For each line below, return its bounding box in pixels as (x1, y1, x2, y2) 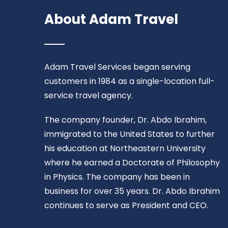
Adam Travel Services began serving (44, 61, 190, 73)
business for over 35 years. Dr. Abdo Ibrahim (44, 185, 220, 197)
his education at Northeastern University (44, 142, 206, 154)
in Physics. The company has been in (44, 171, 190, 183)
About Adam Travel (44, 10, 178, 28)
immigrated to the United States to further (44, 128, 215, 140)
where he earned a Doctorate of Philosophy (44, 157, 220, 168)
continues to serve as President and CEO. (44, 199, 208, 211)
